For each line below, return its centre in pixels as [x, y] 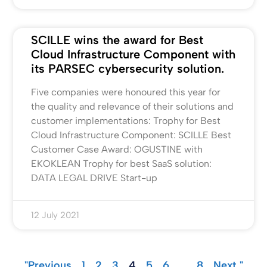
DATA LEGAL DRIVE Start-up [94, 178]
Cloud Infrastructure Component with [133, 55]
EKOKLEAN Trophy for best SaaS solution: [122, 164]
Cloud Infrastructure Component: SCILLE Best [131, 135]
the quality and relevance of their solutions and [133, 107]
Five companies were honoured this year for [126, 92]
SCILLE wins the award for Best [117, 40]
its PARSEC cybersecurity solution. [128, 69]
